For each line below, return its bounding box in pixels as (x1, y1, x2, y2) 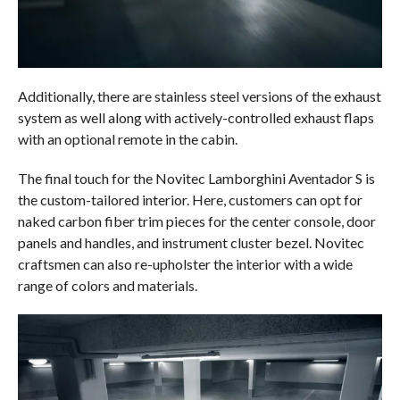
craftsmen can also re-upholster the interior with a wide (17, 254, 353, 272)
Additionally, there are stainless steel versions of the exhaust (17, 87, 381, 104)
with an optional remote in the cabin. (17, 129, 237, 147)
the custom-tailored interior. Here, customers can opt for (17, 190, 362, 208)
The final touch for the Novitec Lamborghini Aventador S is (17, 169, 375, 187)
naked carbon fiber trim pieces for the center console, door (17, 212, 376, 229)
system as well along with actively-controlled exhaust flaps (17, 108, 374, 126)
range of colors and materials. (17, 276, 197, 294)
